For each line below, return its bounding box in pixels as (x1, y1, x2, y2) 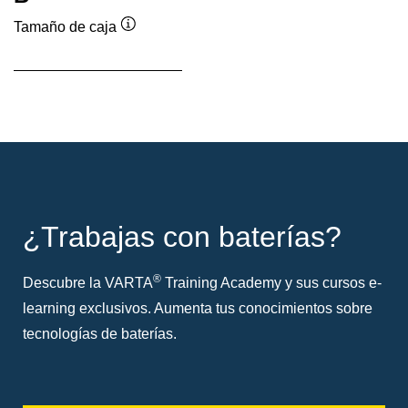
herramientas (127, 67, 212, 84)
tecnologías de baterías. (23, 325, 177, 342)
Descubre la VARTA (23, 274, 153, 291)
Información (127, 35, 203, 51)
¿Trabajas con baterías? (23, 219, 342, 253)
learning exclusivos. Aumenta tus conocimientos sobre (23, 300, 372, 316)
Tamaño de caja (14, 19, 117, 36)
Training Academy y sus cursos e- (161, 274, 382, 291)
